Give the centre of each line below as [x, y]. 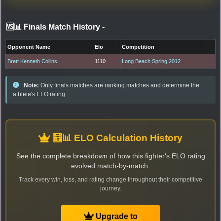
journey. [110, 188]
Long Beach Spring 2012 [151, 61]
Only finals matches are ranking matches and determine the [119, 85]
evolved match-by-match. [110, 166]
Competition [138, 47]
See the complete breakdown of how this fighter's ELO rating [110, 156]
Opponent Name [29, 47]
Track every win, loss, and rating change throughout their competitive [110, 179]
